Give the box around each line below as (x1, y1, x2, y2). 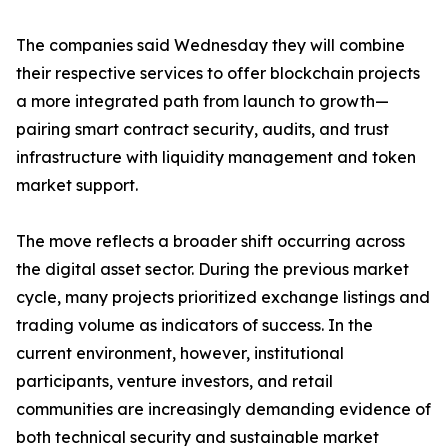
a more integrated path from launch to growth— (16, 91, 389, 112)
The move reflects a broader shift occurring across (16, 231, 405, 252)
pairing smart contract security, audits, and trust (16, 119, 389, 140)
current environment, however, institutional (16, 343, 344, 364)
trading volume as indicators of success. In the (16, 315, 373, 336)
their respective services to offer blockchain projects (16, 63, 420, 84)
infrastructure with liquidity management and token (16, 147, 416, 168)
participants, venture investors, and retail (16, 371, 333, 392)
